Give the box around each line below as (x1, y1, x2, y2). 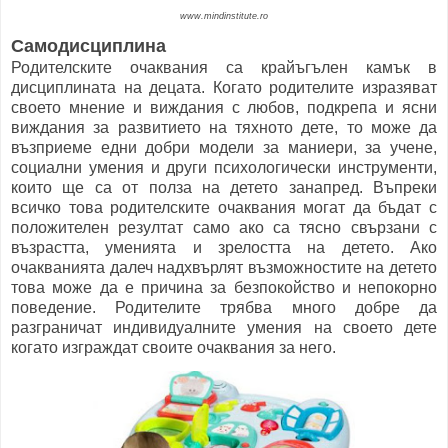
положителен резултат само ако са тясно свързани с (11, 218, 437, 236)
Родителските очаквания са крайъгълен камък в (11, 58, 437, 76)
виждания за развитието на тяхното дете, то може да (11, 118, 437, 136)
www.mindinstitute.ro (180, 10, 268, 21)
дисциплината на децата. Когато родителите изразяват (11, 78, 437, 96)
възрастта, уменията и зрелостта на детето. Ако (11, 238, 437, 256)
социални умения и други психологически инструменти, (11, 158, 437, 176)
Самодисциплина (11, 35, 166, 56)
